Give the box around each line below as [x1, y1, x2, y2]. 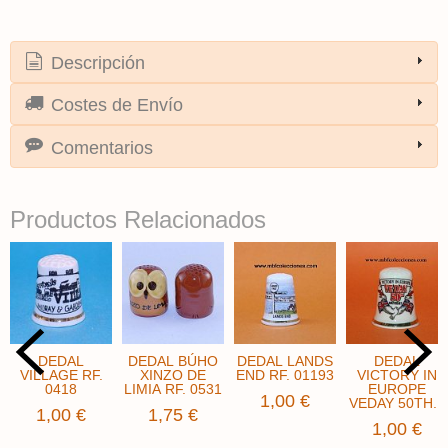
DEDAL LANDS [237, 352, 333, 369]
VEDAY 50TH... [349, 394, 445, 411]
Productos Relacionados [10, 205, 266, 233]
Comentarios [46, 137, 154, 158]
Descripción [46, 53, 146, 74]
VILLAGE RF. [19, 366, 103, 383]
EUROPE [368, 380, 426, 397]
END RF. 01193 [236, 366, 334, 383]
